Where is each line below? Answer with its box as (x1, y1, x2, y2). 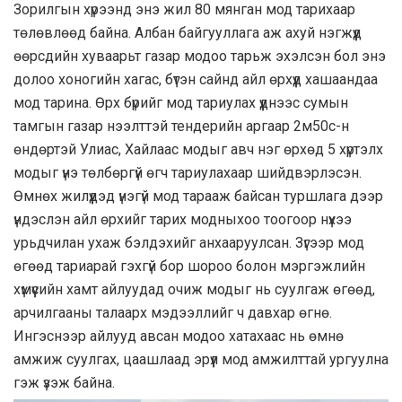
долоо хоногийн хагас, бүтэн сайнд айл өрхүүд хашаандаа (13, 71, 378, 89)
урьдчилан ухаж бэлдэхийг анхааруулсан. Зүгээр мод (13, 234, 364, 252)
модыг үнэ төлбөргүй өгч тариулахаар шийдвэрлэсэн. (13, 164, 362, 182)
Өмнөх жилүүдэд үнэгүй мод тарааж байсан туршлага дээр (13, 188, 383, 205)
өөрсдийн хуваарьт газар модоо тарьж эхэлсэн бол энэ (13, 48, 386, 66)
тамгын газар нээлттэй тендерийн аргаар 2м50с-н (13, 118, 349, 135)
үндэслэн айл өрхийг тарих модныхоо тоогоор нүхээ (13, 211, 352, 229)
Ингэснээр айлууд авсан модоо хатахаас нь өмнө (13, 328, 344, 345)
